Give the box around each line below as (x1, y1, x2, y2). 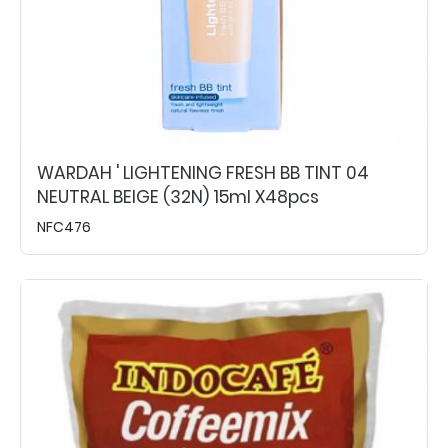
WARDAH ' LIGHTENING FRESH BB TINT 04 (37, 160, 369, 185)
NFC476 (37, 216, 91, 237)
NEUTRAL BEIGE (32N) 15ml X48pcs (37, 184, 319, 209)
